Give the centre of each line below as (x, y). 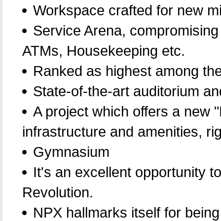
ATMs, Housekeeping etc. (104, 51)
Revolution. (58, 192)
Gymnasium (71, 152)
